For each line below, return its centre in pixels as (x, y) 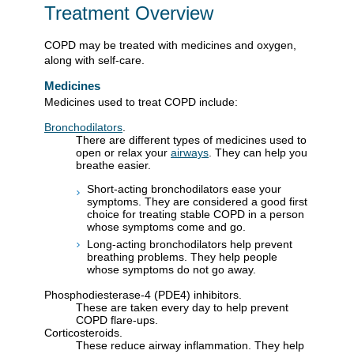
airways (190, 153)
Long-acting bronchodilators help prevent (190, 244)
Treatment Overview (129, 13)
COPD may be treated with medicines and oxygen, (170, 45)
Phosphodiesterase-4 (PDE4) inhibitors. (143, 295)
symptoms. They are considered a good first (197, 202)
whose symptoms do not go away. (171, 269)
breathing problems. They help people (182, 256)
